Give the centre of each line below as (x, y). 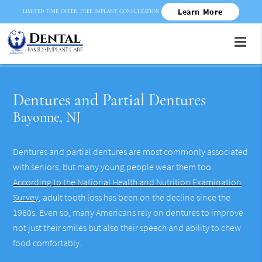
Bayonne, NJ (47, 118)
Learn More (200, 12)
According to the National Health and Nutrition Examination (127, 182)
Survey (26, 197)
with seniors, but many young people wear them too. (113, 167)
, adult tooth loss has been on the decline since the (135, 197)
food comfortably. (48, 243)
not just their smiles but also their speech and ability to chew (127, 228)
